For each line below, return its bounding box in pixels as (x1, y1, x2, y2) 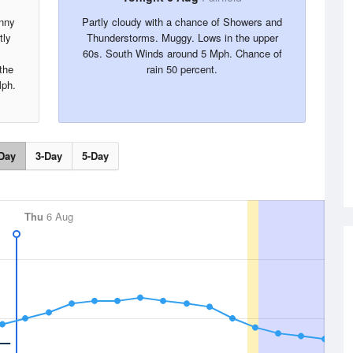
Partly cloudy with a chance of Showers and (82, 14, 282, 29)
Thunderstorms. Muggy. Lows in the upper (86, 30, 278, 45)
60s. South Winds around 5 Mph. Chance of (82, 46, 282, 61)
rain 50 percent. (147, 61, 217, 76)
